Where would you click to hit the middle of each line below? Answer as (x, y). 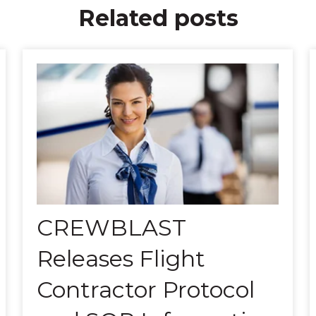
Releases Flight (121, 259)
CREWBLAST (111, 228)
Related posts (158, 18)
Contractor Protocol (145, 290)
